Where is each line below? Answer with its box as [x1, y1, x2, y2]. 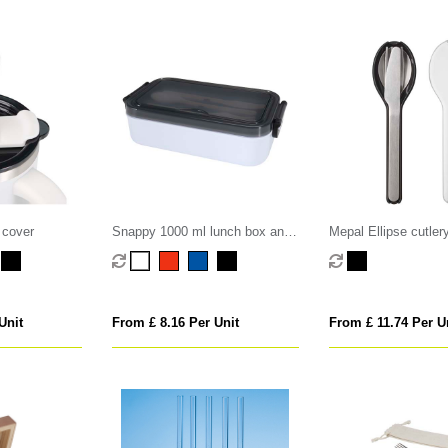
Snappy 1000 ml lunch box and [112, 224, 292, 240]
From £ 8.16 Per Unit [112, 315, 240, 331]
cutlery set [112, 243, 174, 259]
